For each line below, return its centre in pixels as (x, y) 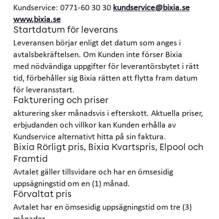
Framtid (31, 159)
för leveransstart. (44, 89)
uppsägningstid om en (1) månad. (73, 183)
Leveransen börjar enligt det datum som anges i (97, 42)
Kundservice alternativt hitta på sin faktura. (90, 136)
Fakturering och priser (61, 101)
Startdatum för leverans (66, 30)
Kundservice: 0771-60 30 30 (63, 7)
